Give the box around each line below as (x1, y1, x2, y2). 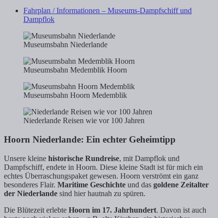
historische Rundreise (48, 154, 119, 163)
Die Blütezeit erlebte (4, 205, 69, 214)
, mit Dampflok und (119, 154, 180, 163)
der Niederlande (4, 189, 57, 198)
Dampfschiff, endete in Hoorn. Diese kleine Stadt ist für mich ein (4, 163, 203, 171)
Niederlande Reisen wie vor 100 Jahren (23, 116, 145, 125)
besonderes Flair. (4, 180, 57, 189)
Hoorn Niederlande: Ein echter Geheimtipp (4, 134, 176, 145)
